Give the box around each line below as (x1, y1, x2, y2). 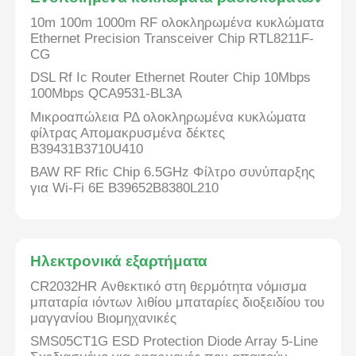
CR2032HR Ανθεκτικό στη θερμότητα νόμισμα (30, 278, 308, 294)
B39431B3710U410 (30, 141, 144, 157)
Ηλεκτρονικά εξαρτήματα (30, 252, 208, 269)
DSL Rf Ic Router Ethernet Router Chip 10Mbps (30, 70, 311, 86)
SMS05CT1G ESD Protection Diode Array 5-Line (30, 334, 319, 350)
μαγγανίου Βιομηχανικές (30, 310, 177, 326)
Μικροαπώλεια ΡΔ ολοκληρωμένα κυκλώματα (30, 109, 307, 125)
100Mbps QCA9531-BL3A (30, 86, 183, 102)
